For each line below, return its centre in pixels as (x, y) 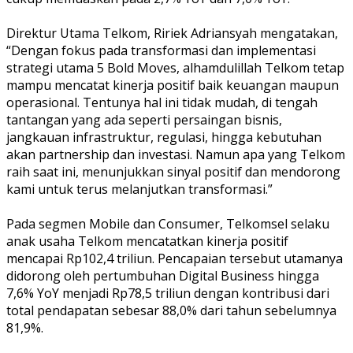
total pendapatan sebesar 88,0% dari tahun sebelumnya (171, 310)
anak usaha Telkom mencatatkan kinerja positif (147, 241)
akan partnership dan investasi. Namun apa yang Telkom (176, 154)
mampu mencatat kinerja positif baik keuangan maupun (173, 85)
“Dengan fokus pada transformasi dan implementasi (161, 50)
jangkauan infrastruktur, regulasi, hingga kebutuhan (164, 137)
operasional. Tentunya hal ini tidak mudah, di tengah (162, 102)
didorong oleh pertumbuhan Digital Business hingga (163, 275)
